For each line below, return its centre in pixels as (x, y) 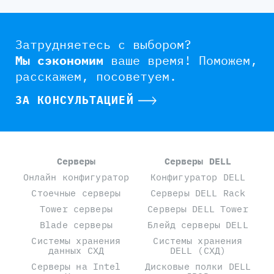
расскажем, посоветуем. (96, 76)
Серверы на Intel (76, 266)
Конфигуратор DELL (198, 177)
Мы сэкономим (59, 60)
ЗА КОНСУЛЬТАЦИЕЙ (75, 100)
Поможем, (228, 60)
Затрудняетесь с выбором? (103, 44)
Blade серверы (76, 225)
